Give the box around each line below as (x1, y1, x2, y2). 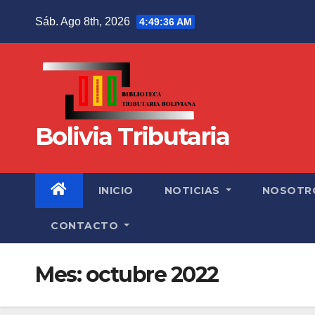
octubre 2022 (85, 261, 219, 288)
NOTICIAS (164, 184, 223, 197)
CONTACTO (51, 219, 122, 232)
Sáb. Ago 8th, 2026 (35, 15, 133, 27)
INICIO (98, 184, 134, 197)
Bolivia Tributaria (35, 121, 230, 151)
